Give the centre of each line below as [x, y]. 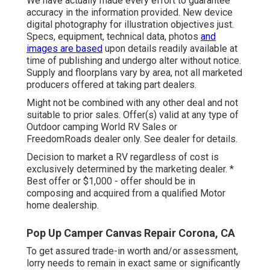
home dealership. [63, 206]
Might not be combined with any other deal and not [132, 103]
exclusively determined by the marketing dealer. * [130, 169]
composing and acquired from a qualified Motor [126, 193]
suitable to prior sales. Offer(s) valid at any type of [133, 115]
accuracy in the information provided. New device [130, 13]
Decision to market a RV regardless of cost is [123, 157]
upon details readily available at [170, 49]
